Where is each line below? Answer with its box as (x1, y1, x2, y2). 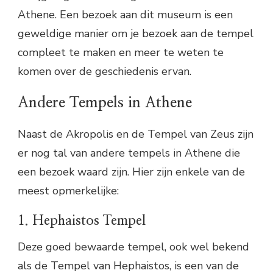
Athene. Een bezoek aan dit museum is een (18, 7, 233, 22)
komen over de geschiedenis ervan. (18, 63, 191, 79)
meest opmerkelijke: (18, 183, 119, 199)
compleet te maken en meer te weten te (18, 44, 224, 60)
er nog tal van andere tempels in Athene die (18, 146, 240, 161)
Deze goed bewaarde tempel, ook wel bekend (18, 239, 249, 255)
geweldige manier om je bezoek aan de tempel (18, 26, 253, 41)
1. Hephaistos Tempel (18, 214, 146, 228)
